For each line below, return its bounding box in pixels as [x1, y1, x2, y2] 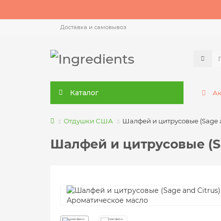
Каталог [70, 88, 99, 97]
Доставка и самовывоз [60, 24, 126, 31]
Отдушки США [64, 117, 113, 125]
